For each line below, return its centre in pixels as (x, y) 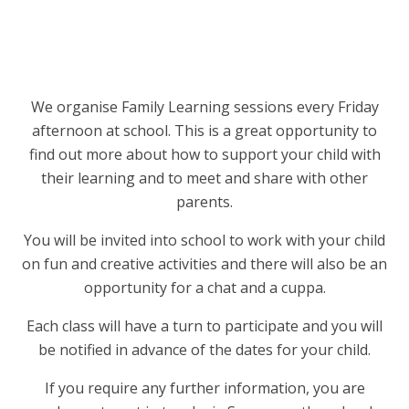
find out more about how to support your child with (204, 155)
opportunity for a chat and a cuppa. (204, 288)
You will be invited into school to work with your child (204, 241)
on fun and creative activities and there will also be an (204, 264)
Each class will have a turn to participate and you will (204, 326)
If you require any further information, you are (204, 388)
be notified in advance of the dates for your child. (204, 350)
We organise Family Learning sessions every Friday (204, 107)
